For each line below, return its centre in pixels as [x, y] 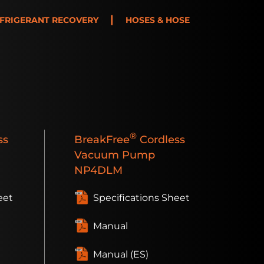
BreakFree [102, 140]
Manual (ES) [121, 255]
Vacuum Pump [115, 155]
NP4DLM [98, 170]
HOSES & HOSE [157, 20]
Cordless [161, 140]
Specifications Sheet [141, 198]
